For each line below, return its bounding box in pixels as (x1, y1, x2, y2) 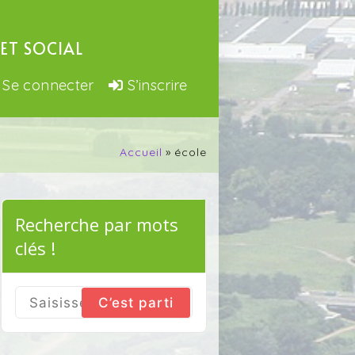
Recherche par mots (15, 212, 178, 236)
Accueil (119, 145, 162, 159)
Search (14, 302, 63, 318)
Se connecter (2, 76, 94, 94)
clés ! (15, 236, 55, 260)
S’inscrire (128, 76, 188, 94)
